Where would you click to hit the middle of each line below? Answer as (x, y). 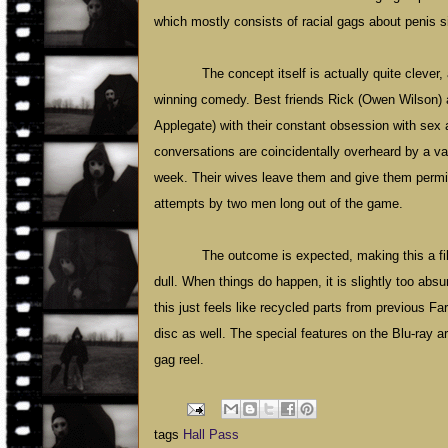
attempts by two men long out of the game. (278, 204)
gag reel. (179, 360)
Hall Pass (211, 435)
